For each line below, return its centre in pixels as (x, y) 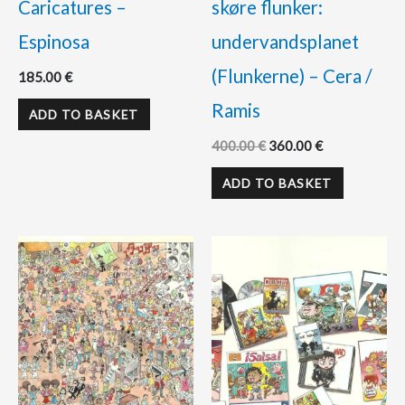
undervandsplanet (285, 42)
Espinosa (54, 42)
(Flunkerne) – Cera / (292, 76)
